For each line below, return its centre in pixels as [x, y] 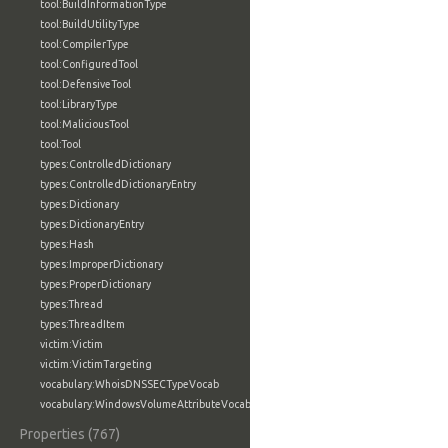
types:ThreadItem [82, 324]
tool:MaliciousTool [84, 124]
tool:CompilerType [84, 44]
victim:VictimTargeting [96, 364]
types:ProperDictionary [95, 284]
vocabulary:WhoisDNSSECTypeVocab [129, 384]
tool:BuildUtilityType [90, 24]
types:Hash [67, 244]
